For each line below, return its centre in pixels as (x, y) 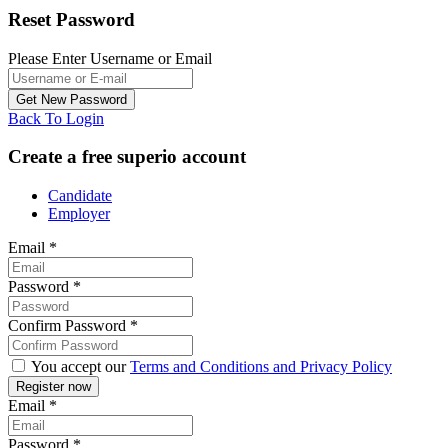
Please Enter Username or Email (110, 58)
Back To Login (56, 118)
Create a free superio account (127, 157)
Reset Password (71, 19)
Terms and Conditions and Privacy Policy (261, 367)
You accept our (79, 367)
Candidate (80, 196)
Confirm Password (69, 326)
